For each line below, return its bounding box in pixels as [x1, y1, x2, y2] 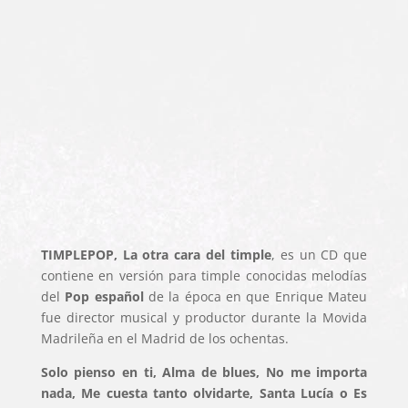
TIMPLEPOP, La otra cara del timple [40, 246, 271, 263]
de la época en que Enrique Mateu [143, 288, 368, 305]
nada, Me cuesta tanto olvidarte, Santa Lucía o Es [40, 384, 368, 402]
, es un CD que [270, 246, 368, 263]
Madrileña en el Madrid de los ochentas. [40, 330, 289, 347]
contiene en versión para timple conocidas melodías [40, 267, 368, 284]
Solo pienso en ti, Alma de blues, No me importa [40, 363, 368, 381]
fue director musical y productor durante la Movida [40, 309, 368, 326]
